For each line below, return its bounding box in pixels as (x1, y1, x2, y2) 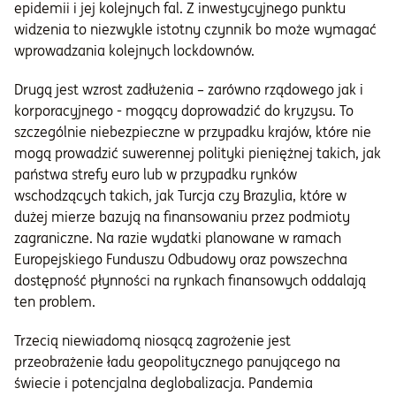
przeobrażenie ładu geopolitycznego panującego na (14, 353, 340, 371)
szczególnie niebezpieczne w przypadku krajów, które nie (14, 123, 371, 141)
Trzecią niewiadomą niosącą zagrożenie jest (14, 331, 291, 350)
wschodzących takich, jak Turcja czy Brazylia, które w (14, 187, 346, 205)
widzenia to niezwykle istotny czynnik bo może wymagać (14, 20, 377, 39)
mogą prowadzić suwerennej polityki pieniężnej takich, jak (14, 144, 381, 163)
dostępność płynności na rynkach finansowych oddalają (14, 271, 366, 290)
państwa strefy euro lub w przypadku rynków (14, 165, 297, 184)
